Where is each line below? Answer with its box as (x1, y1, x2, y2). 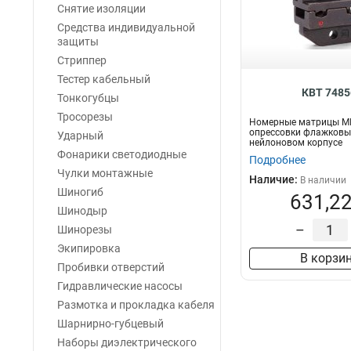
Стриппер (57, 54, 107, 67)
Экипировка (57, 242, 121, 255)
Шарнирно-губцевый (57, 317, 164, 330)
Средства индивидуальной (57, 21, 195, 34)
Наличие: (249, 173, 300, 186)
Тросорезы (57, 110, 113, 123)
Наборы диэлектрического (57, 336, 197, 349)
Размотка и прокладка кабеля (57, 299, 215, 311)
